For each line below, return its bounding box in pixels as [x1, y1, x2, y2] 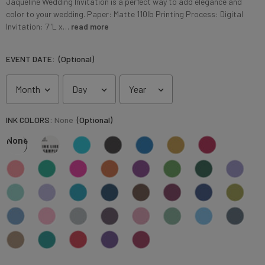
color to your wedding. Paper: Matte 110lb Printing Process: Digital [6, 8, 243, 19]
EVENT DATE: [6, 53, 57, 64]
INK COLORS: [6, 114, 54, 125]
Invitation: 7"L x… [6, 21, 69, 31]
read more [71, 21, 109, 31]
